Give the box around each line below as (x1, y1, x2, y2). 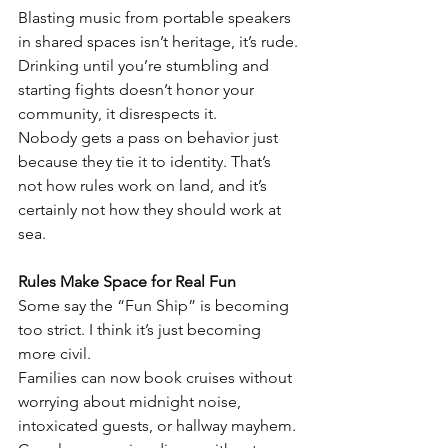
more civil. (18, 344, 91, 363)
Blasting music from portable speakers (18, 8, 295, 27)
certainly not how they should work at (18, 200, 285, 219)
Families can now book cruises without (18, 368, 296, 387)
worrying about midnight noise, (18, 392, 245, 411)
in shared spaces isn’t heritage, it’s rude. (18, 32, 302, 51)
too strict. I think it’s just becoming (18, 320, 265, 339)
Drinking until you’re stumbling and (18, 56, 273, 75)
